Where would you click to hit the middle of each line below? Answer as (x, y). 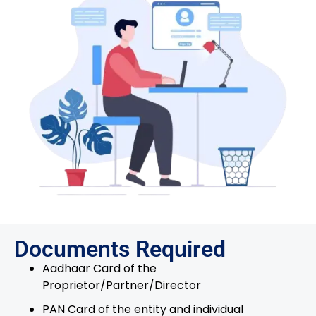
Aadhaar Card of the (99, 269)
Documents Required (120, 249)
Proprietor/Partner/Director (122, 286)
